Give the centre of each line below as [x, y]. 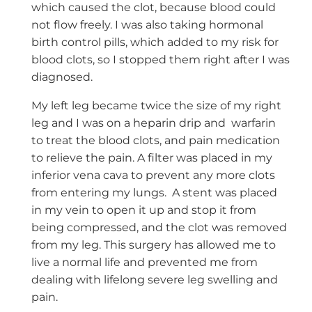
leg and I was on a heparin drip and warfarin [153, 123]
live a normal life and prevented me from [144, 263]
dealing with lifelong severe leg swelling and [154, 280]
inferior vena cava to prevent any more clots [153, 175]
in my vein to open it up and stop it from [143, 210]
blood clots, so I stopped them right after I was [160, 60]
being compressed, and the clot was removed [159, 228]
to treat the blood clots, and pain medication [155, 141]
